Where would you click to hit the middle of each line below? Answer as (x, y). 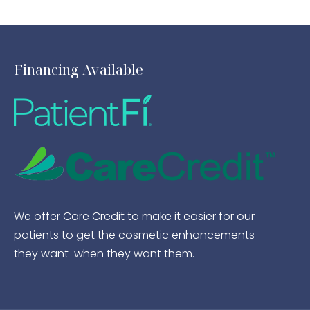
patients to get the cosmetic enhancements (135, 235)
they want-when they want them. (104, 254)
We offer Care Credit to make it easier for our (135, 216)
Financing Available (79, 70)
